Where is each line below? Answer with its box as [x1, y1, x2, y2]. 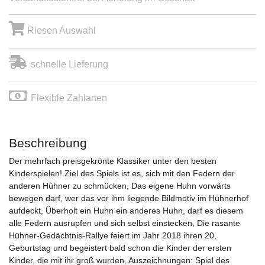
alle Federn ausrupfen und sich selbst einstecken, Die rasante [9, 218, 240, 228]
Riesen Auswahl [25, 25, 96, 35]
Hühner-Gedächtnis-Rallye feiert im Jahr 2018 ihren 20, [9, 231, 216, 240]
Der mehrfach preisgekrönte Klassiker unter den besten [9, 156, 216, 166]
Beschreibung [9, 136, 87, 150]
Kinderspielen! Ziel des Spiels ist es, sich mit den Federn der [9, 169, 235, 178]
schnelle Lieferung [31, 59, 108, 69]
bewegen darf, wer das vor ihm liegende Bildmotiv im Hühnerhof [9, 193, 248, 203]
